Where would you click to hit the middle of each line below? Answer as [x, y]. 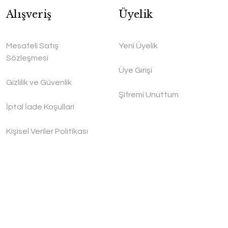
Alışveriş [29, 14]
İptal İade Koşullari [40, 107]
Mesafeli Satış [33, 46]
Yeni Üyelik [138, 46]
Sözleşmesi [27, 58]
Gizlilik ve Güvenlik [39, 82]
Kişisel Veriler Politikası [47, 131]
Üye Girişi [135, 70]
